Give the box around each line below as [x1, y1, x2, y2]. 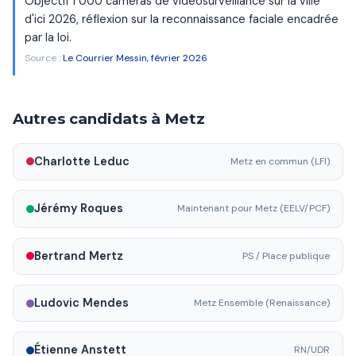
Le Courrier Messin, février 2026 [63, 51, 207, 64]
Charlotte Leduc [34, 153, 130, 168]
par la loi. [25, 30, 72, 44]
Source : [25, 51, 63, 64]
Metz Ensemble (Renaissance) [194, 296, 330, 310]
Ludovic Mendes [34, 296, 129, 311]
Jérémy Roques [34, 201, 123, 216]
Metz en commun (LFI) [230, 154, 330, 168]
